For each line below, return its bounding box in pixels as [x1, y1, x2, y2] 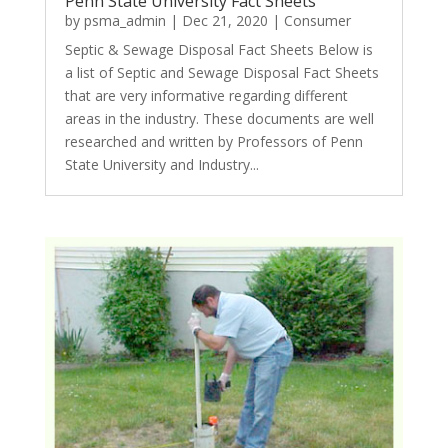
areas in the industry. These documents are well [64, 109, 374, 128]
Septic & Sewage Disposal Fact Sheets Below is [64, 40, 373, 59]
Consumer [283, 11, 351, 30]
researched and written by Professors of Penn [64, 132, 363, 151]
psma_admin [83, 11, 166, 30]
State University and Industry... [64, 155, 259, 174]
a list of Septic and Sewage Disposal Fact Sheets [64, 63, 379, 82]
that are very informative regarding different [64, 86, 348, 105]
